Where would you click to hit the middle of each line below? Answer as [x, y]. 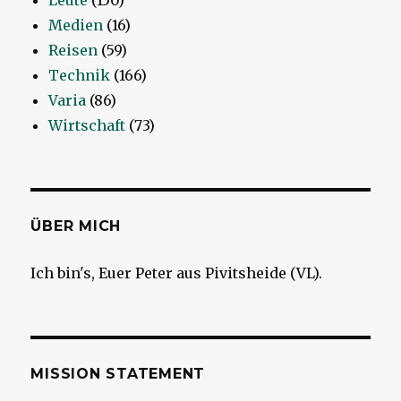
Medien [76, 26]
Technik [80, 76]
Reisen [73, 51]
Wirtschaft [87, 126]
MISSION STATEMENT [118, 374]
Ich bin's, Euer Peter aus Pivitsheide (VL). [177, 273]
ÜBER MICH [76, 226]
